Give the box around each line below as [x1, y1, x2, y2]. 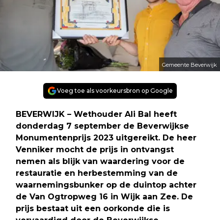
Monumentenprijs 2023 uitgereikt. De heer [16, 133, 196, 142]
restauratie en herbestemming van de [16, 168, 178, 178]
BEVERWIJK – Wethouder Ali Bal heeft [16, 109, 177, 119]
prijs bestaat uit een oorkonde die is [16, 203, 170, 213]
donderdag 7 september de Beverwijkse [16, 121, 189, 131]
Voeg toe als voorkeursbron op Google [57, 86, 173, 94]
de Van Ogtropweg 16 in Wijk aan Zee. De [16, 192, 193, 201]
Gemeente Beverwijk [162, 61, 217, 68]
